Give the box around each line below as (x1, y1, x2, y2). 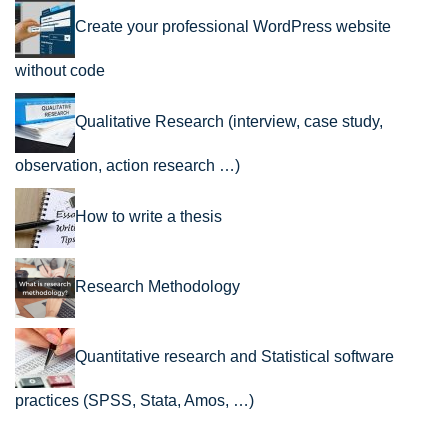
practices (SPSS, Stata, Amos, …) (15, 391, 254, 409)
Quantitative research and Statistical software (75, 348, 394, 366)
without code (15, 61, 105, 79)
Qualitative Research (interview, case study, (75, 113, 383, 131)
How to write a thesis (75, 208, 222, 226)
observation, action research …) (15, 156, 240, 174)
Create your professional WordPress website (75, 18, 391, 36)
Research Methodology (75, 278, 240, 296)
